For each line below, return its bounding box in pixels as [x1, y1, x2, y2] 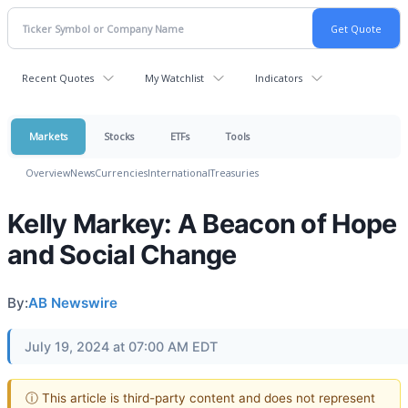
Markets [29, 129, 67, 143]
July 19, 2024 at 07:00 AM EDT [25, 339, 218, 354]
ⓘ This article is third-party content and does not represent [25, 390, 375, 405]
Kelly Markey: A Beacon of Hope [7, 208, 397, 240]
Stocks [104, 129, 134, 143]
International [148, 166, 210, 179]
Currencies [95, 166, 148, 179]
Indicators [255, 71, 302, 85]
